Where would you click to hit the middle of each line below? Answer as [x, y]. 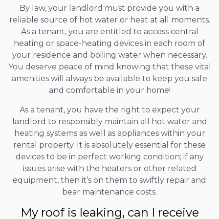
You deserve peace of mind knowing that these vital [109, 66]
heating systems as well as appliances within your [109, 133]
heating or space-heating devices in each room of [109, 43]
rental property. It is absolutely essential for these [109, 145]
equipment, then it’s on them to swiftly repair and [109, 180]
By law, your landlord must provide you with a [109, 8]
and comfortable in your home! [109, 90]
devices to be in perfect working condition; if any [109, 156]
